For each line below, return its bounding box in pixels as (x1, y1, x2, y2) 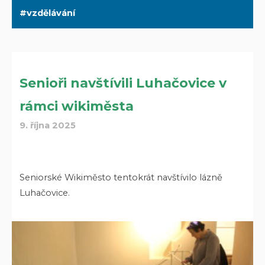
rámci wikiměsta (20, 98, 134, 115)
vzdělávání (27, 7, 76, 18)
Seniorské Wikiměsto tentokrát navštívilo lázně (20, 172, 223, 183)
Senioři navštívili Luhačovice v (20, 75, 227, 92)
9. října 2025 (20, 120, 76, 131)
